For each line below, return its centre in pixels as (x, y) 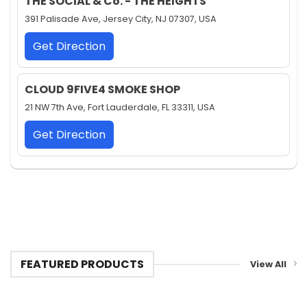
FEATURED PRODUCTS (82, 265)
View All (268, 264)
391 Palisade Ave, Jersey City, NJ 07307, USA (121, 19)
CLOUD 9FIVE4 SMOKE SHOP (102, 90)
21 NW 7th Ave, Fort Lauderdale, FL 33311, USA (120, 108)
